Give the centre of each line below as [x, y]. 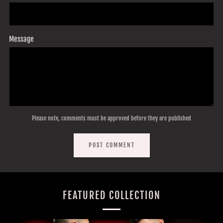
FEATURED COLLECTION [111, 196]
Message [21, 39]
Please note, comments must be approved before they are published [111, 118]
